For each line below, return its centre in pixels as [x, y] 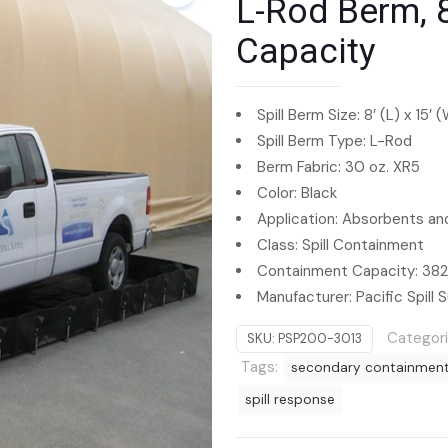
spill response [290, 399]
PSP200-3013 [320, 338]
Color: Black [297, 193]
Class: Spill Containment [340, 245]
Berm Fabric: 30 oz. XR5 [338, 167]
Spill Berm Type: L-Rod [334, 141]
